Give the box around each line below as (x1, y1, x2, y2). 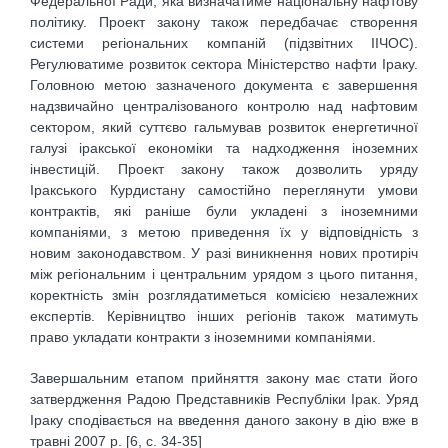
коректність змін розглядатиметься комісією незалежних (30, 287, 418, 304)
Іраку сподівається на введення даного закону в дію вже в (30, 411, 418, 428)
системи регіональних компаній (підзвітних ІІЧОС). (30, 35, 418, 52)
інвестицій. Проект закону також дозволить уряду (30, 161, 418, 178)
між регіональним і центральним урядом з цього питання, (30, 266, 418, 283)
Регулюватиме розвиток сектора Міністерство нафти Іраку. (30, 56, 418, 73)
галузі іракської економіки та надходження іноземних (30, 140, 418, 157)
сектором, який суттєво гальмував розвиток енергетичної (30, 119, 418, 136)
